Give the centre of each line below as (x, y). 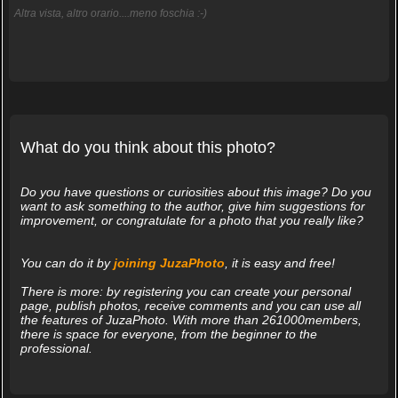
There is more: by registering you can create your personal (185, 292)
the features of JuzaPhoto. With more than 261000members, (191, 320)
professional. (56, 349)
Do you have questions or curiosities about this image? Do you (195, 192)
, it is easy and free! (279, 263)
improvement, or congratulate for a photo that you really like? (191, 221)
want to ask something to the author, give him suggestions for (192, 207)
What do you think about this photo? (147, 148)
